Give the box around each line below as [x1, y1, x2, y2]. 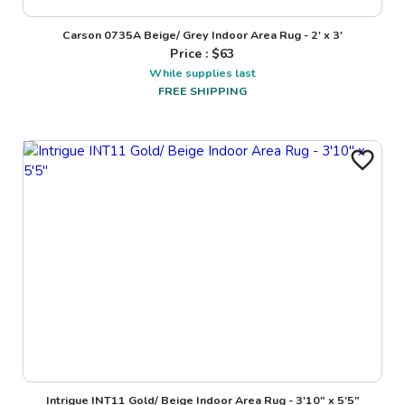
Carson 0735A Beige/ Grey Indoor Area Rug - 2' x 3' [62, 26, 343, 42]
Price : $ [170, 44, 221, 62]
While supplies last [149, 64, 256, 80]
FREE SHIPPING [158, 82, 247, 99]
